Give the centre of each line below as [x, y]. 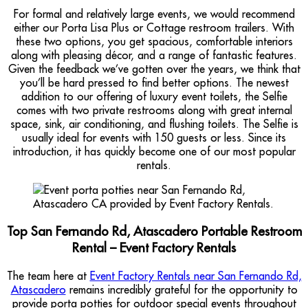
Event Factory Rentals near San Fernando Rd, [196, 275]
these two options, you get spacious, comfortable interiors [154, 41]
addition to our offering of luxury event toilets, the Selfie [154, 96]
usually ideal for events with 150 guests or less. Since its [154, 137]
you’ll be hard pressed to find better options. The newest [154, 82]
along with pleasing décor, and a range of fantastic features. [154, 55]
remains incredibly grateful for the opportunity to [181, 289]
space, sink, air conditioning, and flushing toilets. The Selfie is [154, 123]
